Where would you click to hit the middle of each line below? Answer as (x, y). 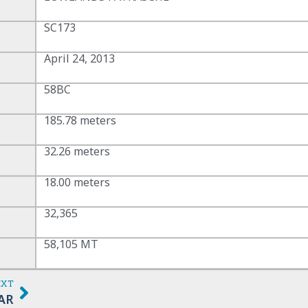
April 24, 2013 (80, 58)
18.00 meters (77, 182)
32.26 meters (77, 151)
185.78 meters (80, 120)
